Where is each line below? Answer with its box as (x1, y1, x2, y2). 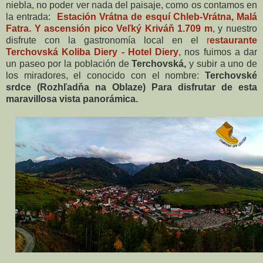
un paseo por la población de (6, 59, 132, 69)
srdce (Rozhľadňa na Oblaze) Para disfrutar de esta (6, 82, 257, 93)
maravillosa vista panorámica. (6, 94, 138, 104)
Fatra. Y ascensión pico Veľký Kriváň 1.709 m (6, 23, 213, 34)
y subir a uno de (189, 59, 258, 69)
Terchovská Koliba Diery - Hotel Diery (6, 47, 179, 58)
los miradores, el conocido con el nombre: (6, 70, 205, 81)
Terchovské (205, 70, 257, 81)
